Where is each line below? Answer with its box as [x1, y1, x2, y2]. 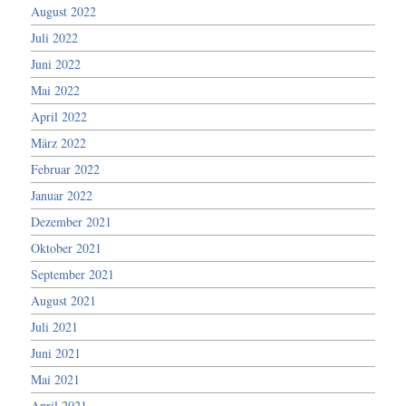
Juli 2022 [31, 28, 79, 46]
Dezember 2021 [31, 212, 112, 230]
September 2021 [31, 265, 115, 283]
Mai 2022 [31, 81, 81, 99]
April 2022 [31, 107, 88, 125]
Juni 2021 [31, 343, 82, 362]
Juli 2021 [31, 317, 79, 335]
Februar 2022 [31, 159, 101, 178]
